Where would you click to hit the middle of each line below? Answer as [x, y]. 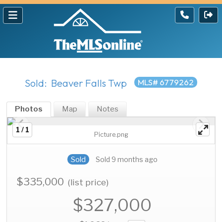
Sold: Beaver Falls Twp [76, 83]
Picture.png [111, 135]
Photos [29, 109]
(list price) [88, 182]
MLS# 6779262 [166, 82]
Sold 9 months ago [126, 160]
